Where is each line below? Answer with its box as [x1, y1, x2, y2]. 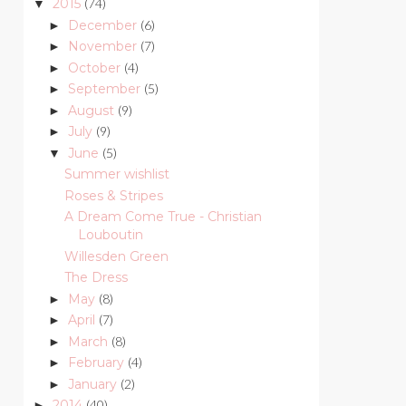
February [67, 354, 128, 372]
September [67, 81, 144, 98]
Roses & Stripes [63, 187, 163, 204]
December [67, 16, 140, 34]
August [67, 101, 118, 119]
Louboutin [77, 227, 143, 244]
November [67, 38, 140, 55]
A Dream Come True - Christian [63, 208, 262, 226]
